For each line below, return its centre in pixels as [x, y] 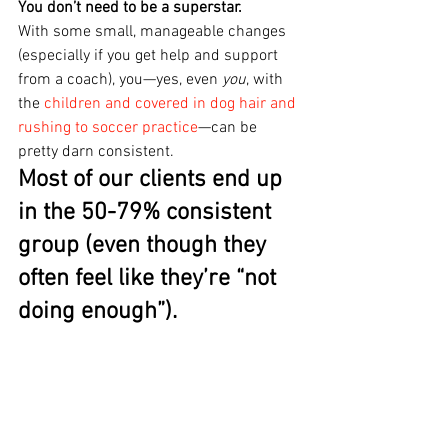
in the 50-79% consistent [147, 212]
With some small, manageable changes [154, 31]
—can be [229, 127]
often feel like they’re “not [150, 278]
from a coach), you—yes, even [120, 79]
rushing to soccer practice [108, 127]
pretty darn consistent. [96, 151]
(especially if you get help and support [150, 55]
